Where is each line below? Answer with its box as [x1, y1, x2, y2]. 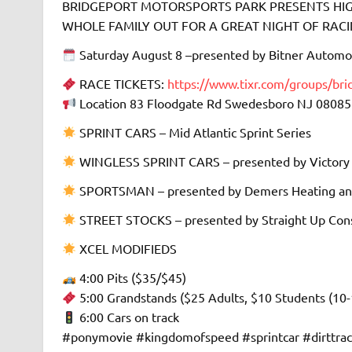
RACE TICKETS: [75, 75, 167, 92]
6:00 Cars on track [75, 309, 179, 325]
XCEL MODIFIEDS [75, 240, 177, 257]
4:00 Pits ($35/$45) [75, 269, 186, 286]
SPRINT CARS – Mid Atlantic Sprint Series [75, 124, 311, 141]
